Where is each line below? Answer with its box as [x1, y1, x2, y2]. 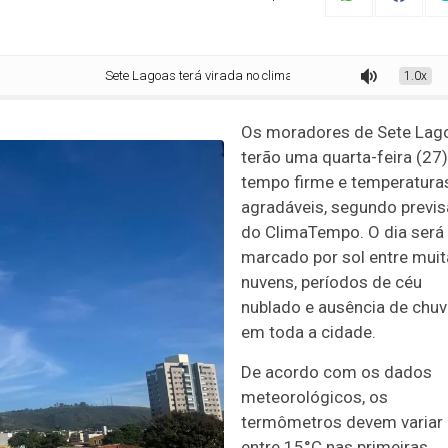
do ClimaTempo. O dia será [241, 222, 444, 242]
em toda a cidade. [241, 322, 376, 342]
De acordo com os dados [241, 362, 432, 382]
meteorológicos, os [241, 387, 388, 407]
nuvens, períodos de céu [241, 272, 422, 292]
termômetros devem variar [241, 412, 443, 432]
